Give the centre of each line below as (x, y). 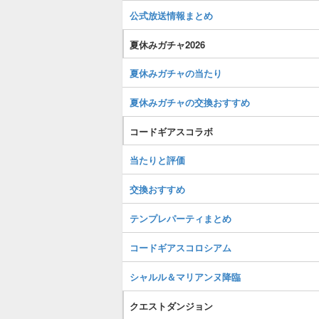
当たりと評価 (157, 160)
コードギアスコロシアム (181, 247)
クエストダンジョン (171, 306)
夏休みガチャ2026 (167, 45)
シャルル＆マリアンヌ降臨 (185, 277)
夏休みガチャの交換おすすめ (190, 102)
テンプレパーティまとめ (181, 218)
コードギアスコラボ (171, 131)
